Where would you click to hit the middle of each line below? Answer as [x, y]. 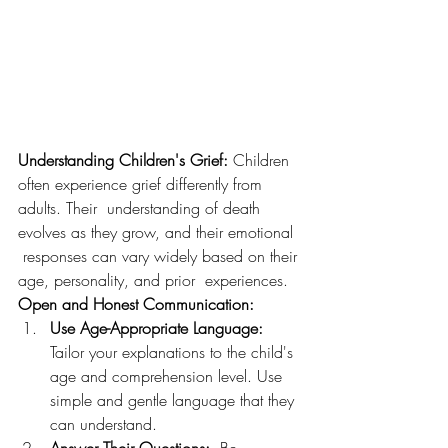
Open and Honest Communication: [136, 304]
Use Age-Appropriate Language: [156, 328]
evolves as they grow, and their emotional [158, 232]
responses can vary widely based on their [160, 256]
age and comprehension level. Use [168, 376]
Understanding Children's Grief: [123, 160]
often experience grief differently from [142, 184]
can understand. [103, 424]
